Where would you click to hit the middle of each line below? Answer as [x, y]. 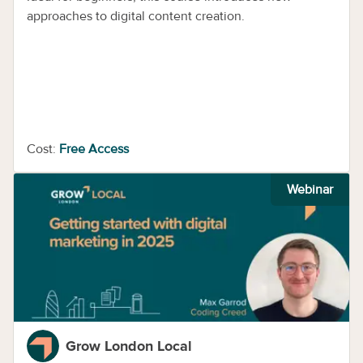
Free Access [94, 149]
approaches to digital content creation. [136, 16]
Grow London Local [129, 346]
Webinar [310, 190]
